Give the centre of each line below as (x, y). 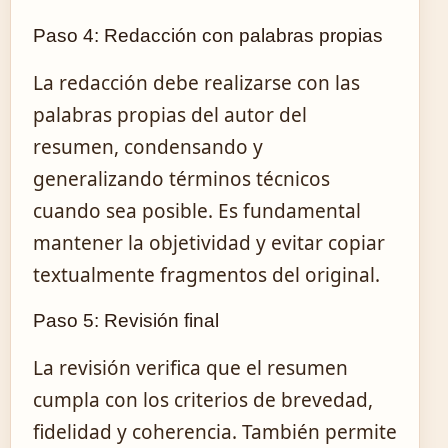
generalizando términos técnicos (181, 178)
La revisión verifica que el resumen (190, 368)
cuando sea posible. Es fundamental (197, 210)
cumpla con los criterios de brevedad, (203, 400)
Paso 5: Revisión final (126, 321)
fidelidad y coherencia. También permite (215, 432)
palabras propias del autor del (170, 114)
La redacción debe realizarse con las (196, 82)
